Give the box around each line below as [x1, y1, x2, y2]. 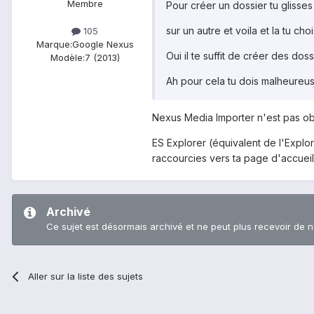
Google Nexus [71, 38, 134, 50]
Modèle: [50, 51, 85, 63]
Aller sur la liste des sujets [28, 270, 144, 282]
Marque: [36, 38, 72, 50]
